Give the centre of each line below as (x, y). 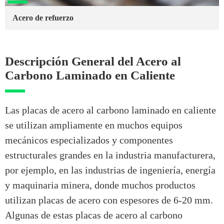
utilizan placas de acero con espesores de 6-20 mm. (109, 200)
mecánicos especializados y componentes (89, 140)
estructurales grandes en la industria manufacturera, (110, 155)
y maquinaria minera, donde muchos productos (100, 185)
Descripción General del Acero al (93, 61)
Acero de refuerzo (43, 18)
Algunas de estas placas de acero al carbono (94, 215)
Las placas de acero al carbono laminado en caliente (110, 110)
